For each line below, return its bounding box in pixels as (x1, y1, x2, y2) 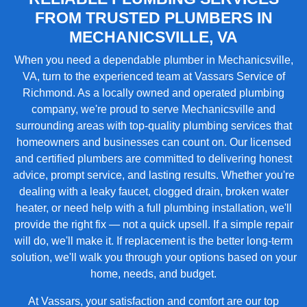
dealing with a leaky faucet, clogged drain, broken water (19, 186, 288, 197)
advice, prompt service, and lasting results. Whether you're (12, 169, 295, 181)
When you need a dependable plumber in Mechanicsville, (14, 54, 293, 66)
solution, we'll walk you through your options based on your (10, 251, 297, 263)
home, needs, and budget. (90, 268, 217, 280)
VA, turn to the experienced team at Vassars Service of (22, 71, 285, 82)
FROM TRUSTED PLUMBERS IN (34, 9, 273, 27)
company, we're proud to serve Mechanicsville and (32, 103, 275, 115)
